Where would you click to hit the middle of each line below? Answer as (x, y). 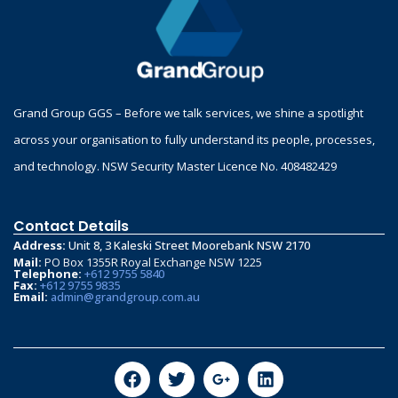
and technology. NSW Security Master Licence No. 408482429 (175, 167)
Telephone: (48, 274)
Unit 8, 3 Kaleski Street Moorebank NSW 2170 (189, 246)
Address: (40, 246)
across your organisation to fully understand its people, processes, (194, 140)
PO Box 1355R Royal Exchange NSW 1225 (152, 263)
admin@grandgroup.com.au (125, 297)
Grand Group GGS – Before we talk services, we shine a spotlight (188, 113)
